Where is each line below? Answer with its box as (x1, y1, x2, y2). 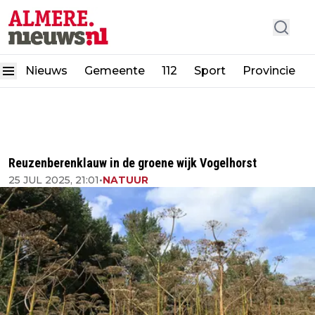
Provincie (243, 64, 298, 78)
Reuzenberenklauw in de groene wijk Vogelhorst (8, 155, 257, 170)
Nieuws (25, 64, 67, 78)
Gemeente (84, 64, 145, 78)
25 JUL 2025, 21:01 (8, 174, 99, 186)
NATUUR (103, 174, 148, 186)
